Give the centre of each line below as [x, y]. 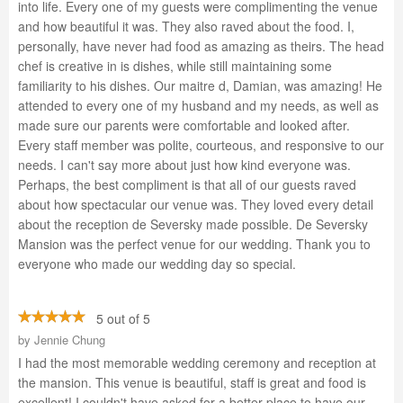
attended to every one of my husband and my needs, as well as [198, 105]
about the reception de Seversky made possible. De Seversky [193, 224]
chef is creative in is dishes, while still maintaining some [175, 66]
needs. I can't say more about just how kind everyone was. [184, 165]
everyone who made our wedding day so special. [157, 264]
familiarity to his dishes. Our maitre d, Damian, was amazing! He [200, 85]
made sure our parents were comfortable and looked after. [184, 125]
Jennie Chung [70, 340]
